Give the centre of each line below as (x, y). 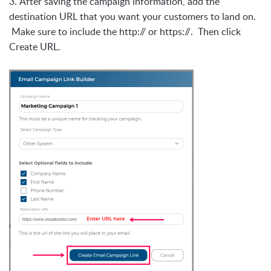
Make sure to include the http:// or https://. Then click (125, 32)
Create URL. (35, 47)
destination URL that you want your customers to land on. (132, 17)
